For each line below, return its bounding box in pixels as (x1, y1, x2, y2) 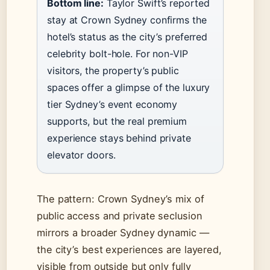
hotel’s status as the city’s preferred (47, 31, 208, 43)
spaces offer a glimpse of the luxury (47, 81, 210, 94)
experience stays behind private (47, 132, 191, 145)
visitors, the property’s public (47, 64, 179, 77)
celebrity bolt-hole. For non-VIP (47, 48, 188, 60)
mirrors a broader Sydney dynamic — (37, 227, 209, 239)
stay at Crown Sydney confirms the (47, 14, 207, 27)
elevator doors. (47, 149, 116, 162)
